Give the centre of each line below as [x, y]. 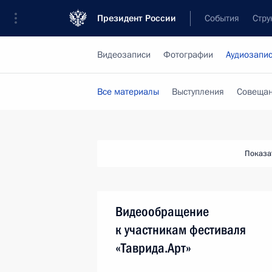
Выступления [198, 92]
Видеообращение [162, 212]
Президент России [137, 18]
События [222, 18]
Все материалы [128, 92]
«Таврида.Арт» [153, 248]
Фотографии [188, 55]
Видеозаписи [124, 55]
